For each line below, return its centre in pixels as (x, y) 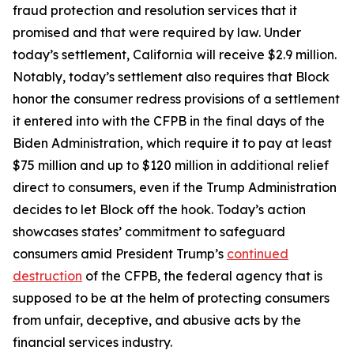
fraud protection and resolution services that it (155, 10)
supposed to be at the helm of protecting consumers (171, 298)
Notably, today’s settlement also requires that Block (171, 77)
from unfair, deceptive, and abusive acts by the (157, 320)
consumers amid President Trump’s (120, 254)
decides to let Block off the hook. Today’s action (159, 209)
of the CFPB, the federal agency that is (202, 276)
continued (258, 254)
